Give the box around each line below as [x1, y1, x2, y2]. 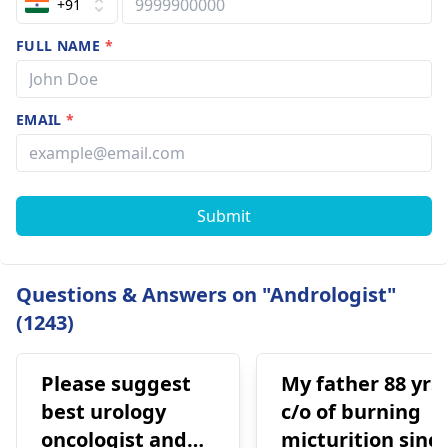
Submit [197, 205, 251, 227]
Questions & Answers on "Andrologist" [16, 281, 396, 308]
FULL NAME [16, 36, 105, 55]
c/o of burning [281, 398, 421, 425]
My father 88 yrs [281, 370, 441, 397]
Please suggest [41, 370, 191, 397]
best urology [41, 398, 166, 425]
